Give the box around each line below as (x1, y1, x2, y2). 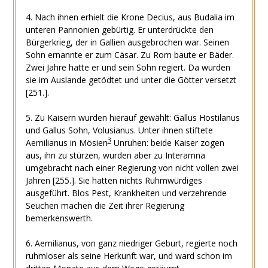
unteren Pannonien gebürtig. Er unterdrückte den (25, 23, 214, 35)
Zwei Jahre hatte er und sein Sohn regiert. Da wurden (25, 61, 230, 73)
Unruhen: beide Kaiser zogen (111, 136, 224, 148)
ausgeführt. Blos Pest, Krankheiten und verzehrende (25, 187, 227, 199)
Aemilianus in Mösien (25, 136, 108, 148)
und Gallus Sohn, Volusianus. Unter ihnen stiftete (25, 124, 213, 136)
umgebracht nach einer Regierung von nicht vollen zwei (25, 162, 239, 173)
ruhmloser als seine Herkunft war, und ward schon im (25, 249, 232, 261)
